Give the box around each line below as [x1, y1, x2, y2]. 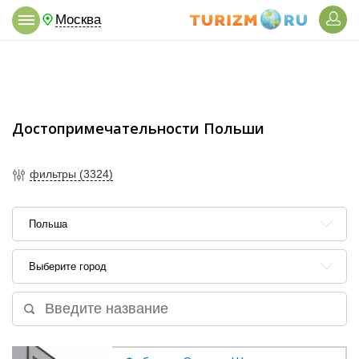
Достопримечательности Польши [12, 119, 264, 138]
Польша [29, 218, 67, 230]
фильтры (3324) [30, 167, 113, 181]
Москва [55, 11, 101, 27]
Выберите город [29, 260, 107, 272]
